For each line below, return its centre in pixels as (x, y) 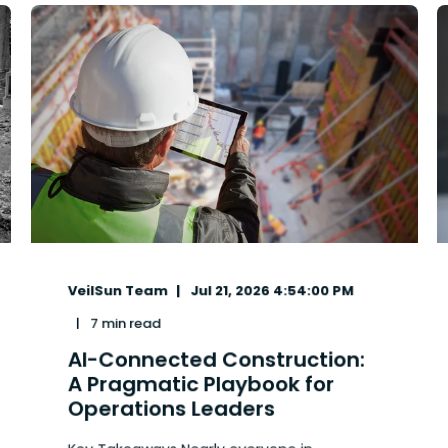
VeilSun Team (117, 290)
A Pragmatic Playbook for (200, 384)
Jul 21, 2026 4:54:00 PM (271, 290)
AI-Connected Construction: (216, 359)
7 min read (125, 323)
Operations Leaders (171, 408)
